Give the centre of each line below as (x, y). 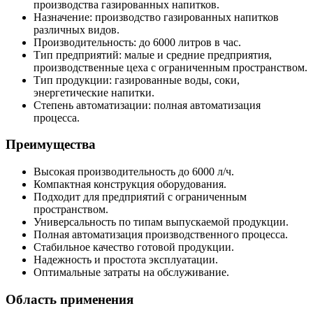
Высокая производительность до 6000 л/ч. (134, 172)
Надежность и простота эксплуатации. (126, 260)
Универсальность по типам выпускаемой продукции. (161, 222)
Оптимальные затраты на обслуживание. (131, 272)
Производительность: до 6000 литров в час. (137, 42)
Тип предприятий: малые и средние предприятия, (153, 54)
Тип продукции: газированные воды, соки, (137, 80)
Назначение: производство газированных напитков (156, 17)
